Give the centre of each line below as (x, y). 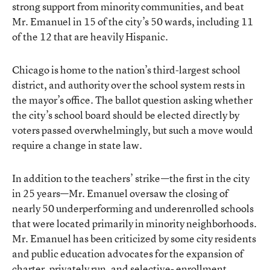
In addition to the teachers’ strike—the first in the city (131, 178)
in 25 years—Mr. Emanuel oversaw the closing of (120, 193)
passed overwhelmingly (95, 130)
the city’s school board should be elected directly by (126, 115)
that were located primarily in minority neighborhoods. (134, 223)
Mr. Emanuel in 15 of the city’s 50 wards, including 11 (133, 21)
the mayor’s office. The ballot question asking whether (132, 99)
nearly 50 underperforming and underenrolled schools (133, 208)
